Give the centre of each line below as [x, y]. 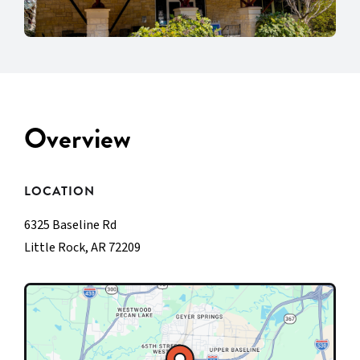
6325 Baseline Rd [70, 225]
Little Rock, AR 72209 [82, 248]
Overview [78, 139]
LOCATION [59, 191]
